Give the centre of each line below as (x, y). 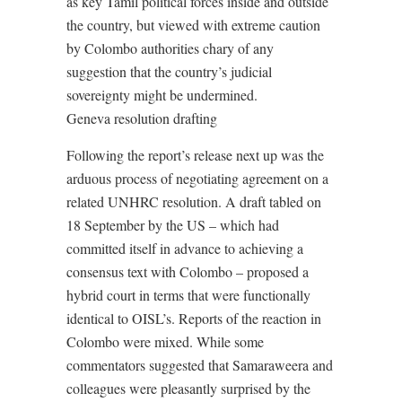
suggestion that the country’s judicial (169, 72)
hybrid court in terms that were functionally (188, 295)
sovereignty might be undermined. (162, 95)
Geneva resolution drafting (142, 118)
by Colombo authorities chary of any (170, 48)
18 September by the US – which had (173, 225)
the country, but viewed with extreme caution (193, 25)
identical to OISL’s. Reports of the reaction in (194, 319)
